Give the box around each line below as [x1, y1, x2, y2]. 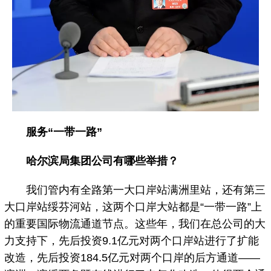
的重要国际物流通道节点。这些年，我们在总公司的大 [4, 217, 266, 230]
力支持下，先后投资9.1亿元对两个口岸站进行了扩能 [4, 234, 260, 247]
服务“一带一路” [26, 125, 103, 138]
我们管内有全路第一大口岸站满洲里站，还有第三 [4, 183, 266, 196]
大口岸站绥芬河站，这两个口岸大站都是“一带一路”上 [4, 200, 263, 213]
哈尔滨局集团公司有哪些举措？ [26, 154, 179, 167]
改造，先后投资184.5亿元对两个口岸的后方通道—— [4, 251, 261, 264]
